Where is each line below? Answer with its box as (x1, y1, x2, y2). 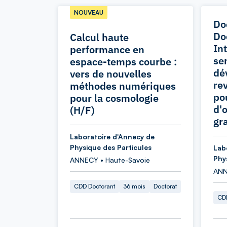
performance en (70, 43, 144, 56)
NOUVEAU (74, 9, 103, 16)
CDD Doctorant (74, 182, 115, 190)
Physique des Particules (70, 143, 152, 152)
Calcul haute (70, 30, 129, 44)
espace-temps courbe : (70, 55, 177, 68)
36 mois (123, 182, 145, 190)
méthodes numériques (70, 79, 176, 93)
